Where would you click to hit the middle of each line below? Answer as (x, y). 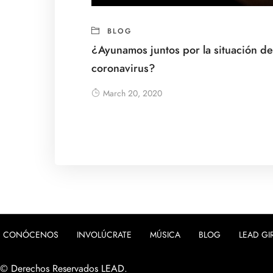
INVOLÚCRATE (104, 235)
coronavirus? (123, 68)
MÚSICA (165, 235)
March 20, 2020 (133, 94)
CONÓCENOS (31, 235)
